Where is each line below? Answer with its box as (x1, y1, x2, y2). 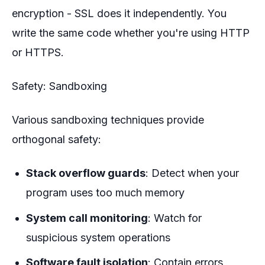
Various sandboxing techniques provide (12, 114, 204, 127)
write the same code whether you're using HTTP (12, 27, 250, 40)
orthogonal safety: (12, 133, 101, 146)
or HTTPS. (12, 46, 64, 59)
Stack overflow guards (26, 167, 146, 180)
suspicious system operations (26, 231, 170, 244)
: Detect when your (146, 167, 239, 180)
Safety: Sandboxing (12, 80, 107, 93)
